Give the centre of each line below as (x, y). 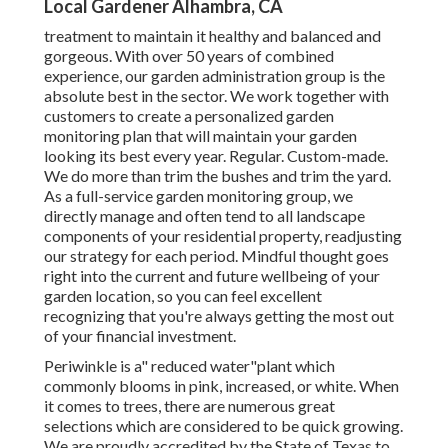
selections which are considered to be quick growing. (223, 426)
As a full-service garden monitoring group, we (198, 196)
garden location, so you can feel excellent (183, 296)
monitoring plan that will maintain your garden (200, 136)
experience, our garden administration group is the (214, 76)
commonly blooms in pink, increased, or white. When (221, 386)
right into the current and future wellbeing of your (212, 276)
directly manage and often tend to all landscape (204, 216)
